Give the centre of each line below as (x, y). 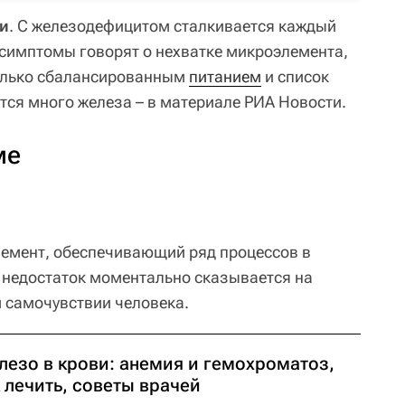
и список (295, 76)
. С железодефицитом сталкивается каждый (173, 25)
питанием (225, 76)
